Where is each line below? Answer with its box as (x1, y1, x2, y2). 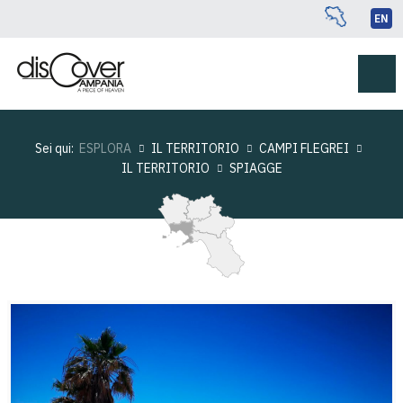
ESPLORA (78, 139, 131, 157)
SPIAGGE (228, 159, 282, 176)
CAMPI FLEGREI (258, 139, 349, 157)
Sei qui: (34, 139, 79, 157)
